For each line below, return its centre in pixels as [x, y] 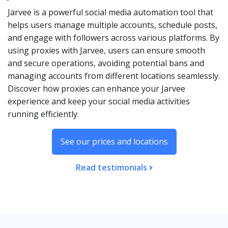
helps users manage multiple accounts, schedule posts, [112, 25]
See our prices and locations [114, 141]
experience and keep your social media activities [99, 101]
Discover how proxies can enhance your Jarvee [96, 89]
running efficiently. [43, 114]
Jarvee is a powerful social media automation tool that [110, 12]
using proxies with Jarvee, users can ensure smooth [106, 50]
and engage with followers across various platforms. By [113, 38]
